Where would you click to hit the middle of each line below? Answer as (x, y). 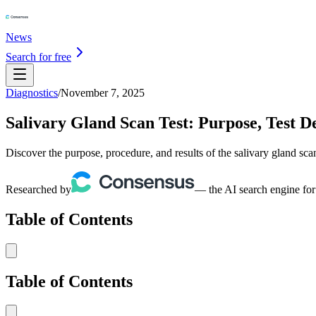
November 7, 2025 (103, 93)
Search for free (38, 57)
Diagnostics (32, 93)
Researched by (38, 189)
